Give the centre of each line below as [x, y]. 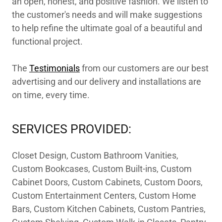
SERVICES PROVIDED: [72, 129]
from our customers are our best [144, 68]
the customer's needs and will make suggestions [107, 15]
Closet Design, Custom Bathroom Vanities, [95, 155]
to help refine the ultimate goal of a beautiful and [107, 28]
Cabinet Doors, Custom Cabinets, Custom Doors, [107, 182]
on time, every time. [52, 95]
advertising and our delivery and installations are [107, 82]
